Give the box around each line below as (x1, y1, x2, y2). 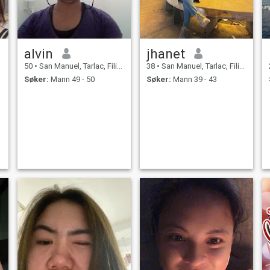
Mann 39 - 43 (171, 75, 217, 84)
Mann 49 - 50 (48, 75, 95, 84)
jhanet (146, 45, 185, 61)
